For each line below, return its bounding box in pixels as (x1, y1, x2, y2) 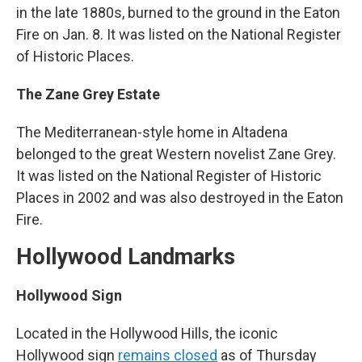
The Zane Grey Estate (16, 86, 160, 103)
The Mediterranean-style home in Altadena (16, 124, 288, 141)
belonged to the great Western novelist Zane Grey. (16, 145, 336, 162)
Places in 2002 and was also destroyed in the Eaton (16, 189, 343, 206)
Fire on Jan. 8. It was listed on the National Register (16, 26, 341, 43)
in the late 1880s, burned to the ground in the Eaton (16, 4, 340, 21)
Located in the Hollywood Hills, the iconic (16, 325, 278, 342)
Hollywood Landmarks (16, 244, 235, 270)
